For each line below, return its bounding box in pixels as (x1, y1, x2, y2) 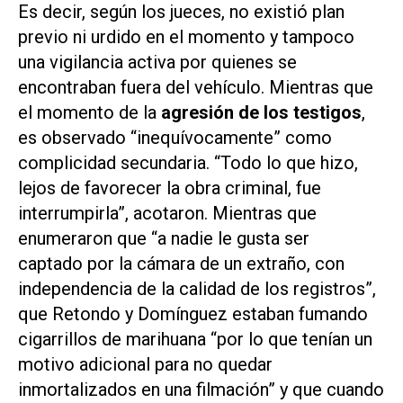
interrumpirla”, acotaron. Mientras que (18, 201, 317, 224)
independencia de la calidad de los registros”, (18, 277, 376, 300)
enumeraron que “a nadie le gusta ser (18, 227, 309, 249)
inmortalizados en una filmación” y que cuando (18, 378, 384, 400)
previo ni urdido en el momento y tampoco (18, 25, 354, 48)
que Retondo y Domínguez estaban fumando (18, 302, 368, 325)
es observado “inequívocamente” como (18, 126, 332, 148)
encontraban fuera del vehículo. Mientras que (18, 76, 373, 98)
